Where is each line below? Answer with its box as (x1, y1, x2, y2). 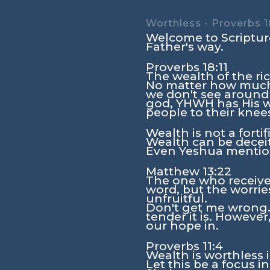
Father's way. (145, 40, 224, 54)
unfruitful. (145, 192, 207, 206)
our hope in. (145, 219, 219, 233)
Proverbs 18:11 (145, 60, 228, 75)
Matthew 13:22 (145, 165, 231, 179)
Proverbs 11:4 (145, 239, 223, 254)
